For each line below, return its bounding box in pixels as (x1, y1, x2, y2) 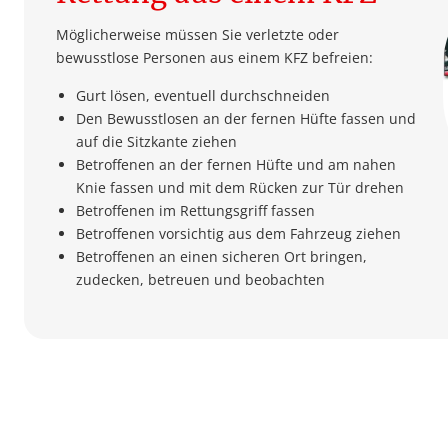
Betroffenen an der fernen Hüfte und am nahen (76, 154, 396, 174)
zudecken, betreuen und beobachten (76, 269, 325, 289)
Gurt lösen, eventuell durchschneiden (76, 85, 330, 105)
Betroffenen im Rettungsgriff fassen (76, 200, 315, 220)
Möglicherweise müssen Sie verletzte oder (56, 25, 339, 45)
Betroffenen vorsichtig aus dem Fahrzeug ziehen (76, 223, 401, 243)
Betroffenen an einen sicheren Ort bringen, (76, 246, 367, 266)
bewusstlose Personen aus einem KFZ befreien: (56, 48, 373, 68)
